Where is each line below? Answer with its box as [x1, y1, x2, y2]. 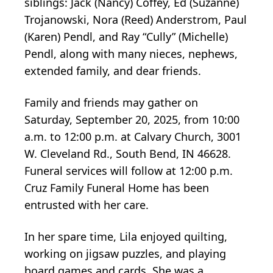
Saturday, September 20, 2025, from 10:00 [24, 112, 239, 127]
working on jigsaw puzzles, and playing [24, 246, 226, 261]
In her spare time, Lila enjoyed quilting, [24, 229, 227, 244]
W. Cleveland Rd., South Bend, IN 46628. [24, 146, 231, 161]
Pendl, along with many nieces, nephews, [24, 46, 238, 61]
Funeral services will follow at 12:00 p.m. [24, 163, 233, 178]
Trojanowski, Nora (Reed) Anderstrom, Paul [24, 12, 247, 27]
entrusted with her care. [24, 197, 149, 212]
